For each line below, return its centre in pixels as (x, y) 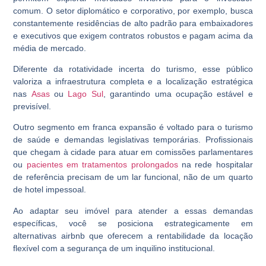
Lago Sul (85, 94)
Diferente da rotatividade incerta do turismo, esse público (133, 69)
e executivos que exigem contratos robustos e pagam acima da (133, 35)
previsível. (32, 107)
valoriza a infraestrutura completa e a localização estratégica (133, 82)
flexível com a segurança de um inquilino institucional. (114, 248)
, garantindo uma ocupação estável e (178, 94)
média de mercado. (50, 48)
